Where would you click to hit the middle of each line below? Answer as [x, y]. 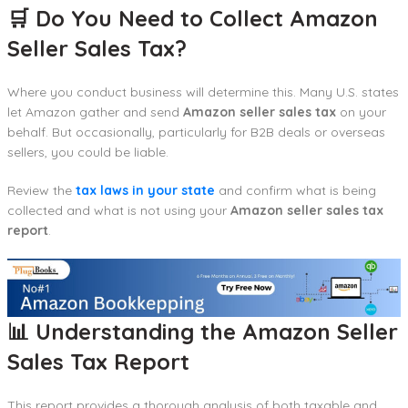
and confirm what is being [296, 190]
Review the [41, 190]
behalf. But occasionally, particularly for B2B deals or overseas [196, 132]
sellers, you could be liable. [88, 152]
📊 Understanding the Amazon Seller [203, 332]
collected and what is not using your [119, 210]
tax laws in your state [145, 190]
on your [361, 112]
